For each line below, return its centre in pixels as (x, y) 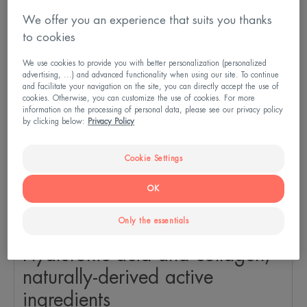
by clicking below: (56, 122)
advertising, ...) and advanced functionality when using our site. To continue (151, 75)
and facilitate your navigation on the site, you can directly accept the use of (151, 87)
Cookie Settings (153, 159)
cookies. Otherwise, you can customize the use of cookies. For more (139, 99)
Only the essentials (153, 221)
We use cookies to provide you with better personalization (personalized (145, 64)
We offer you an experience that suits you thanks (148, 21)
